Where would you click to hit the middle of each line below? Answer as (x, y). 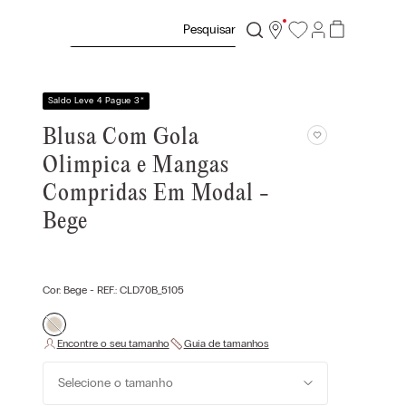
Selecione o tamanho (115, 383)
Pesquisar (97, 19)
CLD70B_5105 (151, 290)
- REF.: (103, 290)
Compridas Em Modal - (156, 194)
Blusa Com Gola (121, 138)
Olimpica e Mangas (135, 166)
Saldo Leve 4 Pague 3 (94, 101)
